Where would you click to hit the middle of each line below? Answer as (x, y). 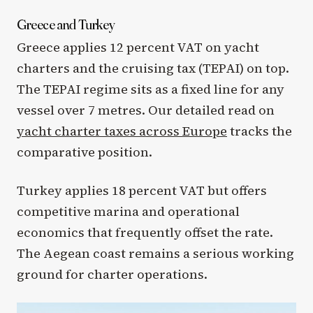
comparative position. (85, 152)
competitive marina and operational (128, 211)
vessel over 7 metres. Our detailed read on (146, 110)
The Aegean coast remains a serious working (155, 253)
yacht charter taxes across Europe (122, 131)
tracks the (260, 131)
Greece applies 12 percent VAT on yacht (138, 47)
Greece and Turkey (66, 24)
